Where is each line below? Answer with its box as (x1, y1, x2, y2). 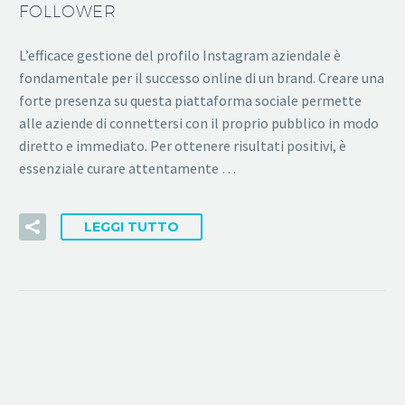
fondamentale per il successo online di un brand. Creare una (19, 68, 384, 87)
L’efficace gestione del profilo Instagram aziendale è (19, 45, 341, 64)
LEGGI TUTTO (84, 219, 179, 236)
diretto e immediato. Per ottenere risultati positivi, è (19, 136, 346, 155)
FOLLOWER (19, 2, 118, 22)
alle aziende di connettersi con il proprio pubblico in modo (19, 113, 379, 132)
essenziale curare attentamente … (19, 158, 236, 177)
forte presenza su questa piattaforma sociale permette (19, 90, 362, 109)
